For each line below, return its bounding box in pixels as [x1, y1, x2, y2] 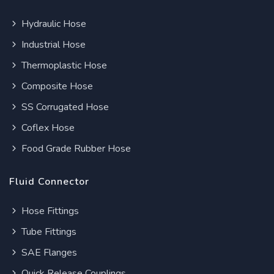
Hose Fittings [19, 204, 79, 218]
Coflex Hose [19, 121, 75, 135]
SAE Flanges [19, 246, 77, 260]
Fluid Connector [9, 175, 89, 189]
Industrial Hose [19, 38, 86, 52]
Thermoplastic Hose [19, 59, 107, 73]
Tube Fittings [19, 225, 76, 239]
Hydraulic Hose [19, 17, 86, 31]
